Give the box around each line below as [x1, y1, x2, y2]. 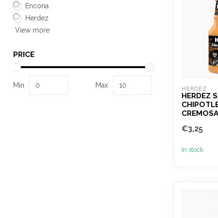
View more [13, 26, 50, 34]
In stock [182, 145, 203, 153]
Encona [25, 2, 49, 10]
